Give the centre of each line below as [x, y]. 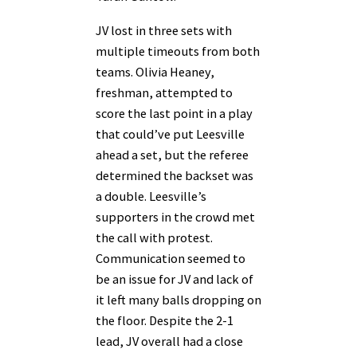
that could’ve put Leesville [170, 133]
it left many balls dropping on [178, 299]
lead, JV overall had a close [169, 341]
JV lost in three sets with [164, 30]
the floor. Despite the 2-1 [165, 320]
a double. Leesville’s [151, 196]
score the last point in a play [174, 113]
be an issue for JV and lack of [175, 279]
